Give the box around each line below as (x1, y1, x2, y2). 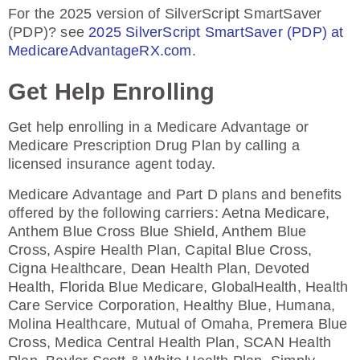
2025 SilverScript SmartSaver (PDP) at (88, 24, 344, 40)
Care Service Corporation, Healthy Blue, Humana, (8, 297, 336, 313)
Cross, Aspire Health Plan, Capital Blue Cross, (8, 242, 313, 258)
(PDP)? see (8, 24, 89, 40)
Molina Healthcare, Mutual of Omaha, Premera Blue (8, 316, 348, 332)
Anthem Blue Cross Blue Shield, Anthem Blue (8, 223, 307, 239)
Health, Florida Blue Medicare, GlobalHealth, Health (8, 279, 349, 295)
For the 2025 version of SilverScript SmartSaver (8, 6, 322, 22)
